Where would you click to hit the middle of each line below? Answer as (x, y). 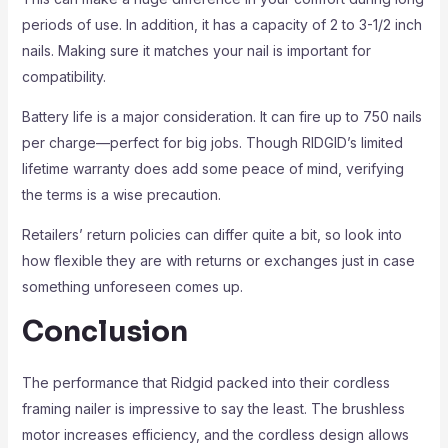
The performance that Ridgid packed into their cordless (205, 382)
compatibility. (63, 76)
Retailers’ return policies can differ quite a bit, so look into (211, 234)
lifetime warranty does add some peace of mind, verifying (212, 168)
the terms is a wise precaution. (121, 194)
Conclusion (104, 331)
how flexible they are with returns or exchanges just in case (218, 260)
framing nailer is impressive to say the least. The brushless (213, 408)
